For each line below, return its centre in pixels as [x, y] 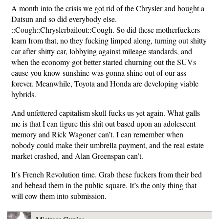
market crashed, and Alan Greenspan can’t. [77, 156]
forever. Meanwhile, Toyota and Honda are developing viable [105, 83]
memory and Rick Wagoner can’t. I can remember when [97, 134]
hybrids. [24, 94]
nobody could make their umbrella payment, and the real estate [108, 145]
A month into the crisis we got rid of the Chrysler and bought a [108, 8]
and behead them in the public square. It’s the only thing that [104, 185]
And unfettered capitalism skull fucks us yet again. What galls [106, 113]
